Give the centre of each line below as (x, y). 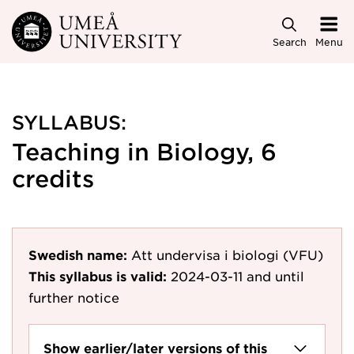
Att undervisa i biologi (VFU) (227, 254)
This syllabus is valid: (98, 276)
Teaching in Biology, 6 (144, 151)
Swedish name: (78, 254)
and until (275, 276)
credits (53, 178)
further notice (74, 297)
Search (289, 41)
